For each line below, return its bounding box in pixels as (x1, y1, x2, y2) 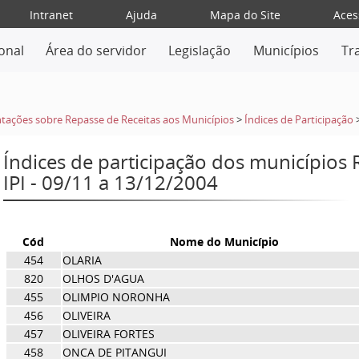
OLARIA (62, 252, 102, 268)
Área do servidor (45, 42, 147, 59)
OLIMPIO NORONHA (62, 289, 170, 305)
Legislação (168, 42, 232, 59)
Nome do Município (169, 234, 279, 249)
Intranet (29, 7, 73, 22)
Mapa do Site (209, 7, 280, 22)
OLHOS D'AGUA (62, 271, 144, 286)
